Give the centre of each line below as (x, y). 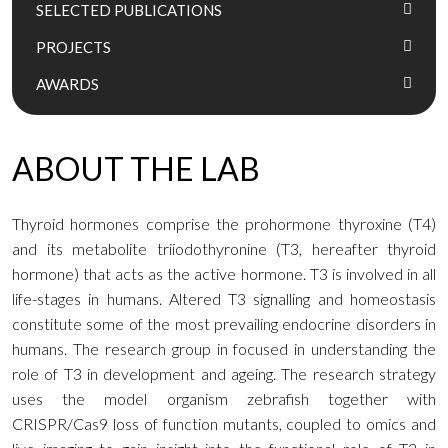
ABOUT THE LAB (136, 168)
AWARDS (67, 84)
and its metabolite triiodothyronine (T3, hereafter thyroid (224, 248)
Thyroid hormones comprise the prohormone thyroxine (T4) (224, 223)
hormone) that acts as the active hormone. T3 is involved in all (224, 273)
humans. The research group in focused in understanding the (224, 348)
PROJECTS (73, 47)
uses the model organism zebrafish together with (224, 398)
